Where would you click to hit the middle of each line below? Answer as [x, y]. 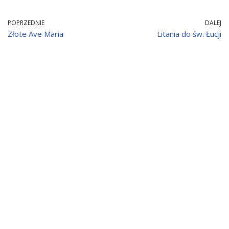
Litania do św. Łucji [189, 34]
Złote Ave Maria [36, 34]
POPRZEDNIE [26, 23]
